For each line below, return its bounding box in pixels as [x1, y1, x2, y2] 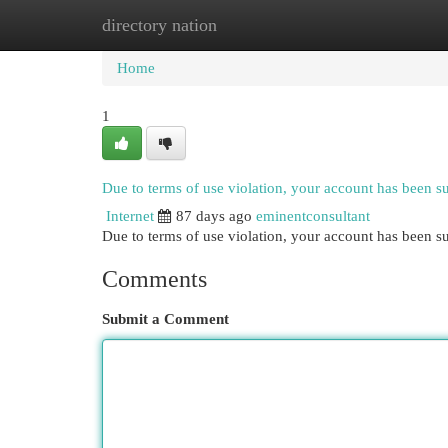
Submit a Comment [102, 311, 229, 327]
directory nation [102, 15, 217, 35]
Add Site [339, 17, 393, 33]
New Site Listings [200, 17, 309, 33]
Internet [106, 208, 154, 224]
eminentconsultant [256, 208, 370, 224]
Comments [102, 266, 207, 292]
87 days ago [176, 208, 252, 224]
